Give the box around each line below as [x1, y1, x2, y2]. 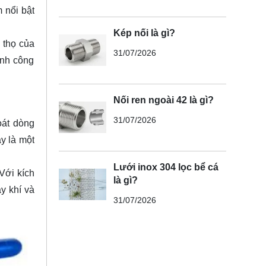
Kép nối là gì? [113, 27, 175, 38]
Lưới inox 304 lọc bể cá [113, 161, 218, 172]
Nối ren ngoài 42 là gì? [113, 94, 214, 105]
